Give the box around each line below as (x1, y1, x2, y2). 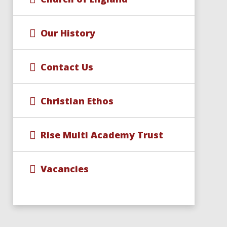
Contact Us (40, 60, 93, 73)
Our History (40, 26, 95, 39)
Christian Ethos (40, 94, 113, 107)
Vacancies (40, 162, 89, 175)
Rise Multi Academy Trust (40, 128, 163, 141)
